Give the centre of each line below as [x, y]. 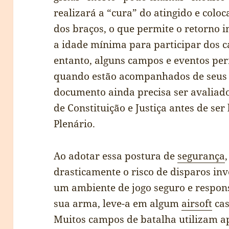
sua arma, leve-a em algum [118, 204]
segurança [201, 156]
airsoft [197, 204]
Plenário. [75, 124]
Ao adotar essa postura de [116, 156]
